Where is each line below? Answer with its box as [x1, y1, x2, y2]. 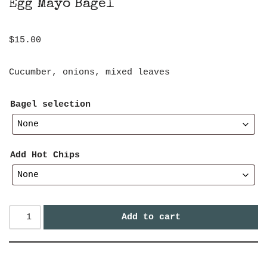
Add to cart [121, 212, 181, 222]
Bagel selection [10, 100, 91, 110]
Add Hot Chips [10, 150, 80, 160]
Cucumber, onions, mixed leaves [9, 67, 170, 77]
